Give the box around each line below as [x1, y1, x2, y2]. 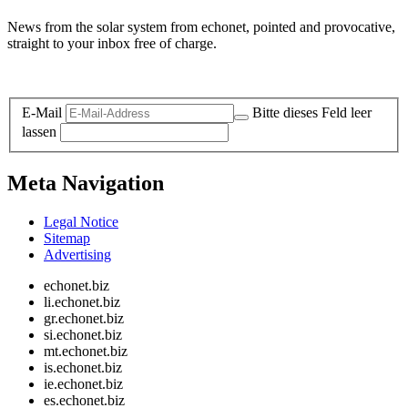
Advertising [44, 247, 111, 263]
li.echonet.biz [44, 294, 120, 311]
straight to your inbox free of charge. [7, 35, 217, 51]
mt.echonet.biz [44, 343, 127, 360]
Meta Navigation [7, 171, 164, 196]
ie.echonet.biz [44, 376, 123, 393]
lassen [22, 124, 56, 140]
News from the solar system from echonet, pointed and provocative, [7, 18, 395, 35]
